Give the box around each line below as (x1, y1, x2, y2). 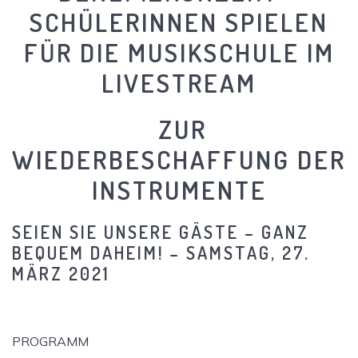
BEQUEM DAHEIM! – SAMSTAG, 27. (12, 241, 310, 264)
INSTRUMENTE (91, 173, 267, 206)
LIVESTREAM (101, 66, 257, 99)
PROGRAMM (12, 332, 89, 349)
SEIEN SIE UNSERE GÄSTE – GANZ (12, 220, 309, 243)
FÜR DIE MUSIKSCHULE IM (23, 35, 335, 69)
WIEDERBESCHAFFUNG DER (12, 142, 346, 176)
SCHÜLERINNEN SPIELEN (30, 5, 328, 38)
